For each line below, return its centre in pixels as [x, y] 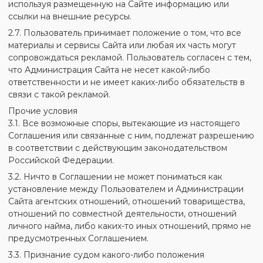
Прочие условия [43, 111]
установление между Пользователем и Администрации [126, 189]
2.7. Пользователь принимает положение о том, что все [125, 33]
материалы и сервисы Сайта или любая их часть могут [122, 45]
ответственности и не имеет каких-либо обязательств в [127, 82]
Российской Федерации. [61, 160]
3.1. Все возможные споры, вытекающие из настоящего [124, 123]
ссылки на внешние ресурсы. [70, 16]
